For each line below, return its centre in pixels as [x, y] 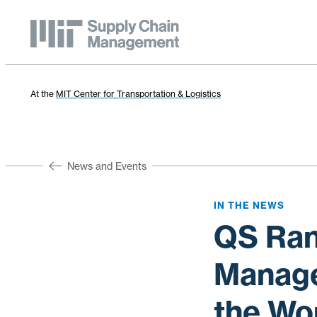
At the [43, 94]
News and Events [106, 166]
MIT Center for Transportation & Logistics [138, 94]
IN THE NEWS [249, 205]
